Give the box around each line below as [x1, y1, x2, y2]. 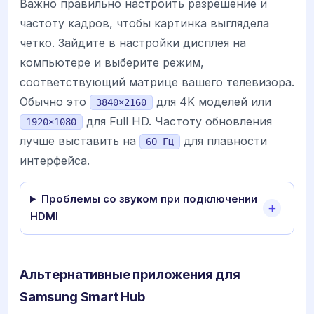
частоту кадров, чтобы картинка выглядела [20, 16, 269, 31]
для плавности [180, 134, 267, 149]
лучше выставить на [20, 134, 139, 149]
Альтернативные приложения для [20, 266, 240, 282]
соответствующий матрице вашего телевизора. [20, 75, 294, 90]
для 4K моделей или [153, 95, 271, 109]
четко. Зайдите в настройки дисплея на [20, 36, 246, 50]
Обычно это [20, 95, 90, 109]
